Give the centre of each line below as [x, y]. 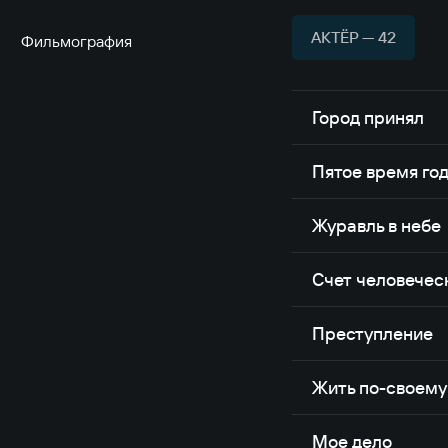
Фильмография [76, 40]
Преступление [373, 333]
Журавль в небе [377, 225]
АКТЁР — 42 [354, 36]
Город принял [368, 117]
